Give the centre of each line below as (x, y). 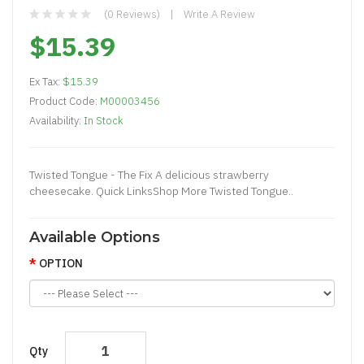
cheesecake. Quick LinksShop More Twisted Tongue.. (161, 191)
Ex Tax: (46, 82)
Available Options (95, 237)
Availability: (56, 121)
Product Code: (65, 101)
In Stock (104, 121)
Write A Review (219, 14)
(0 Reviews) (132, 14)
